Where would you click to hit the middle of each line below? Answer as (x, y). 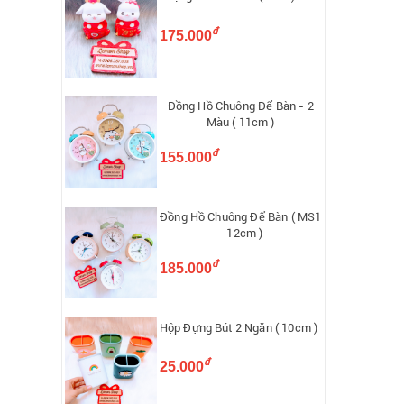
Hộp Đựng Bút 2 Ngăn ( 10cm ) (239, 327)
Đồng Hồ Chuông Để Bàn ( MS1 (241, 217)
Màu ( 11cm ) (240, 123)
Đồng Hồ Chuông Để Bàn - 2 (240, 106)
